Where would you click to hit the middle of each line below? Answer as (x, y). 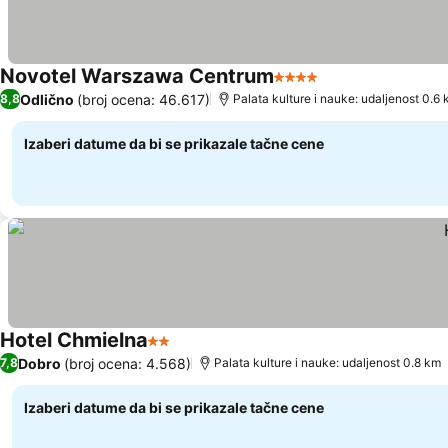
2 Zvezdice (189, 351)
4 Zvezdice (315, 87)
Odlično (47, 99)
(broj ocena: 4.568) (127, 363)
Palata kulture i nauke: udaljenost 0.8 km (327, 362)
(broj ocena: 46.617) (143, 99)
